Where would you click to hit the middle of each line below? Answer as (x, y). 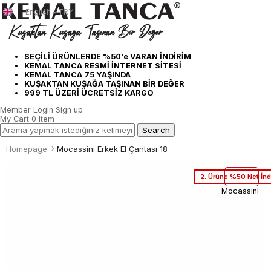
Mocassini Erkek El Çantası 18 (112, 149)
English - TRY (49, 12)
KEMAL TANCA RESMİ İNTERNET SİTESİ (103, 65)
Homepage (27, 149)
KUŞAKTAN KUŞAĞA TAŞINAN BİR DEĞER (104, 83)
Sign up (69, 109)
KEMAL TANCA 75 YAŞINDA (77, 74)
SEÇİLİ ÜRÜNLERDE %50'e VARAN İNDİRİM (108, 56)
